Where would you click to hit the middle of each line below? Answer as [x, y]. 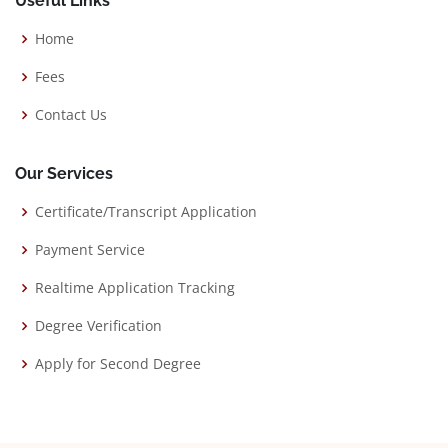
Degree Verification [98, 325]
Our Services [64, 173]
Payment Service [90, 249]
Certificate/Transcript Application [146, 211]
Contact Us [71, 114]
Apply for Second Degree [118, 363]
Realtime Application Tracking [135, 287]
